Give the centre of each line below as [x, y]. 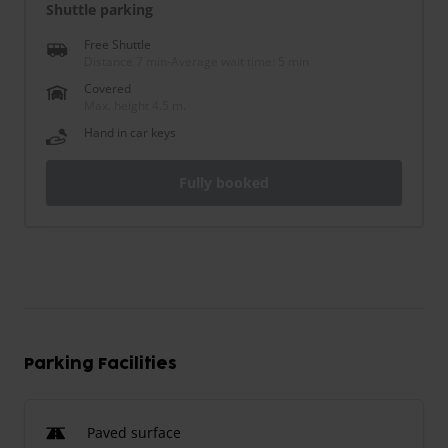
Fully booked [223, 183]
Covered [107, 89]
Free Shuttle [117, 45]
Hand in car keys [130, 133]
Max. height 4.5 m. [135, 106]
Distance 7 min [125, 62]
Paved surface [134, 433]
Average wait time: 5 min [240, 62]
